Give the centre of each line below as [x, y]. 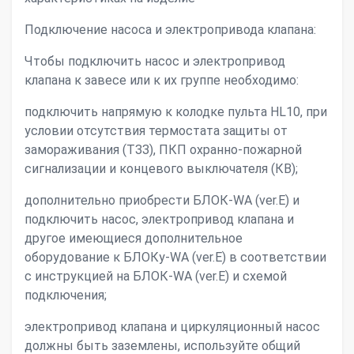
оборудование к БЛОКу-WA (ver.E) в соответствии [175, 257]
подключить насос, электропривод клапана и [159, 219]
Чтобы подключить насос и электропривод [155, 61]
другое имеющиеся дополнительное [134, 238]
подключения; [66, 295]
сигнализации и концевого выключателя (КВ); [161, 169]
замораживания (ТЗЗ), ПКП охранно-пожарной [163, 150]
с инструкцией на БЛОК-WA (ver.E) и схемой [156, 276]
